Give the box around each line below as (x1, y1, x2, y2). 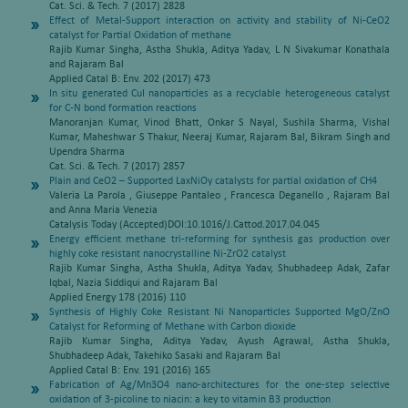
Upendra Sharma (49, 147, 125, 158)
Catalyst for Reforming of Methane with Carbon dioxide (49, 321, 296, 332)
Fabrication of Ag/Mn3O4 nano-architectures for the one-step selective (49, 380, 390, 391)
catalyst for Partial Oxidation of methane (49, 30, 231, 41)
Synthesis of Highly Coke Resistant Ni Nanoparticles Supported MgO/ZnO (49, 307, 390, 318)
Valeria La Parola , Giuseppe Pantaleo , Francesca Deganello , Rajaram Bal (49, 190, 390, 201)
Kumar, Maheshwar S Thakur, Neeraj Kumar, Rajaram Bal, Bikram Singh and (49, 132, 390, 143)
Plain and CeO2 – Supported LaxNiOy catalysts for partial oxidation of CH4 (49, 176, 377, 187)
